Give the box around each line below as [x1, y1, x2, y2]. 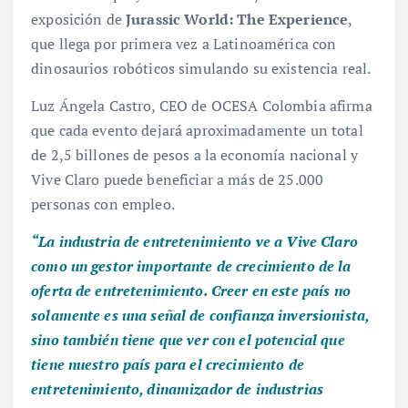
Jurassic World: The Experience [126, 9, 349, 30]
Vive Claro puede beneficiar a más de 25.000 [31, 169, 324, 190]
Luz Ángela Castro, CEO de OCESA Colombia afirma [31, 96, 372, 117]
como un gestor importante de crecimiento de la [31, 256, 352, 277]
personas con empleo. [31, 194, 175, 215]
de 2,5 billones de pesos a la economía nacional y [31, 145, 358, 166]
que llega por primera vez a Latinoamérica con [31, 34, 337, 55]
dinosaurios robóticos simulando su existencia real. [31, 58, 372, 79]
